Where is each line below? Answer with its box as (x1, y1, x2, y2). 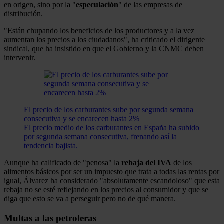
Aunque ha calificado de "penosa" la (4, 158, 121, 167)
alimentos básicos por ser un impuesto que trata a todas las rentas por (4, 167, 219, 176)
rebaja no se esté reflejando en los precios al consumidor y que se (4, 185, 208, 194)
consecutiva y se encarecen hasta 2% (24, 114, 139, 123)
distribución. (4, 9, 43, 18)
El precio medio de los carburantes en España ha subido (24, 123, 199, 132)
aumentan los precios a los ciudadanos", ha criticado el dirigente (4, 35, 205, 44)
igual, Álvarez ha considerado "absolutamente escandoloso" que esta (4, 176, 220, 185)
